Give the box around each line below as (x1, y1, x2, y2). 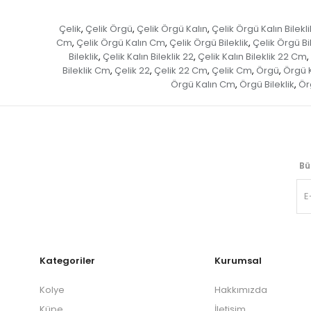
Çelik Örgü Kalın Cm (76, 36, 165, 50)
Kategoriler (40, 254, 95, 268)
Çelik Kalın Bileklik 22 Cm (197, 50, 307, 64)
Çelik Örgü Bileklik (169, 36, 249, 50)
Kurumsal (215, 254, 262, 268)
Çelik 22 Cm (154, 64, 208, 78)
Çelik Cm (212, 64, 252, 78)
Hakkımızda (215, 283, 267, 297)
